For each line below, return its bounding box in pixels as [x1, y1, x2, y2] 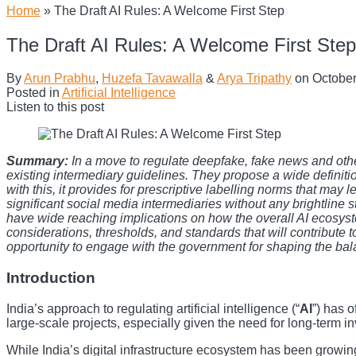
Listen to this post [6, 100, 104, 114]
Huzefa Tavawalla [102, 72, 203, 86]
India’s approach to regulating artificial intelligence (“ [6, 301, 300, 315]
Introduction [6, 269, 95, 287]
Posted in [6, 86, 62, 100]
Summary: [6, 154, 68, 168]
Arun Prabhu [24, 72, 95, 86]
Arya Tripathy [217, 72, 292, 86]
